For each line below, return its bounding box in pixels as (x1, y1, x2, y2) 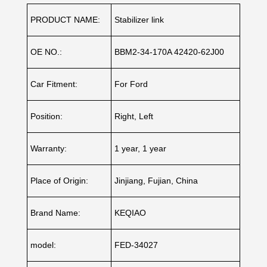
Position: (30, 111, 63, 122)
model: (30, 240, 56, 250)
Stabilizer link (114, 15, 164, 25)
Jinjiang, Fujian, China (114, 176, 198, 186)
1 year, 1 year (114, 144, 166, 154)
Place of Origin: (30, 176, 88, 186)
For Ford (114, 79, 148, 89)
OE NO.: (30, 47, 62, 57)
